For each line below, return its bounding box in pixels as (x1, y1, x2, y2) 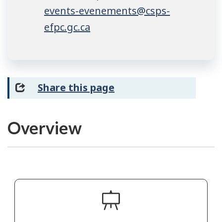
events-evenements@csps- (44, 4, 170, 18)
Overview (7, 117, 82, 138)
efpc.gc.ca (44, 20, 90, 34)
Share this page (38, 81, 114, 95)
